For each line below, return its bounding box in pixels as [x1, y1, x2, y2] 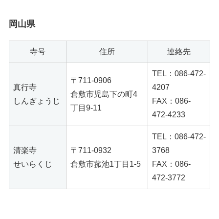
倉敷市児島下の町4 [70, 90, 137, 99]
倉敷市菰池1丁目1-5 [70, 160, 141, 169]
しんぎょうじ [13, 97, 60, 106]
